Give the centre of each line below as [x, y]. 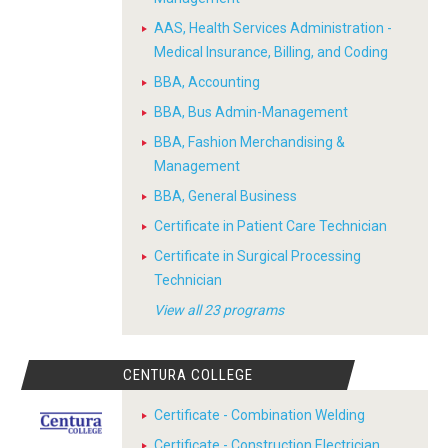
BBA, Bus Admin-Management [251, 112]
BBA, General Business [225, 196]
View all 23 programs [219, 310]
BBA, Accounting [207, 82]
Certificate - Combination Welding [259, 415]
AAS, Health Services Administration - [273, 28]
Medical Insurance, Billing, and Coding [271, 52]
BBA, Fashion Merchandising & [249, 142]
